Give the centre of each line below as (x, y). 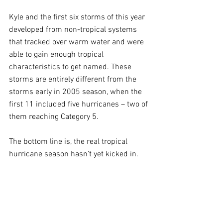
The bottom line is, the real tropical (69, 142)
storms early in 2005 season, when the (76, 92)
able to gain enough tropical (57, 55)
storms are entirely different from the (74, 80)
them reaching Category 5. (55, 117)
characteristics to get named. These (71, 67)
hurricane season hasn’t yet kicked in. (74, 154)
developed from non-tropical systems (74, 30)
